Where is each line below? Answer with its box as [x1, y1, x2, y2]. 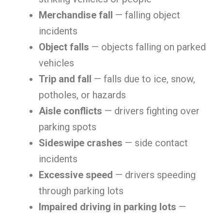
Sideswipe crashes [39, 137, 123, 149]
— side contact [123, 137, 188, 149]
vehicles [39, 57, 74, 69]
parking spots [39, 121, 96, 133]
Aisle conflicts [39, 105, 102, 117]
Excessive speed [39, 169, 113, 181]
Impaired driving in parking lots [39, 201, 176, 213]
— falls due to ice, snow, [92, 73, 195, 85]
